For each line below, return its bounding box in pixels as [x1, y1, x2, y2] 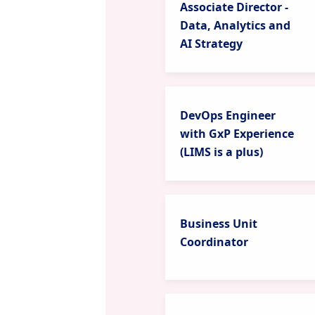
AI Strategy [179, 36, 243, 51]
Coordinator [179, 234, 248, 250]
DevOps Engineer [179, 108, 276, 123]
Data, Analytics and [179, 18, 290, 33]
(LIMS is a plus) [179, 144, 263, 160]
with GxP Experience [179, 126, 294, 141]
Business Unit [179, 216, 257, 231]
